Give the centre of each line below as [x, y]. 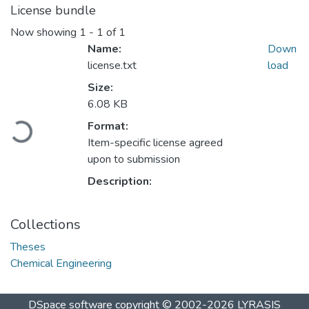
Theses [28, 247]
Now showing [45, 33]
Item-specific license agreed [155, 143]
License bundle [53, 11]
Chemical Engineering [61, 264]
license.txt [112, 66]
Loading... [35, 130]
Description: [120, 182]
